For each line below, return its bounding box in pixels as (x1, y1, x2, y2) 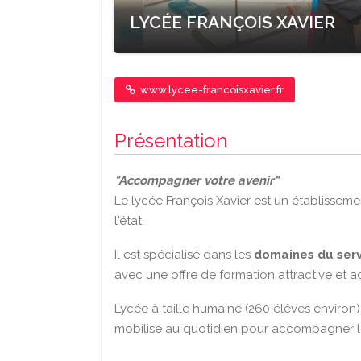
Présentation (114, 129, 227, 152)
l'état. (114, 214, 144, 228)
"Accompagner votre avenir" (114, 173, 279, 188)
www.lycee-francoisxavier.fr (138, 84, 284, 96)
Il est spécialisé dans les (114, 247, 254, 262)
